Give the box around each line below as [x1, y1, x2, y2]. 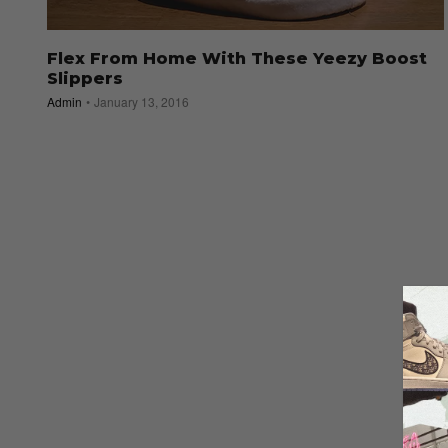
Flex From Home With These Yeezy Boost [47, 49, 427, 69]
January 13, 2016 [94, 93, 189, 111]
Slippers [47, 69, 123, 89]
